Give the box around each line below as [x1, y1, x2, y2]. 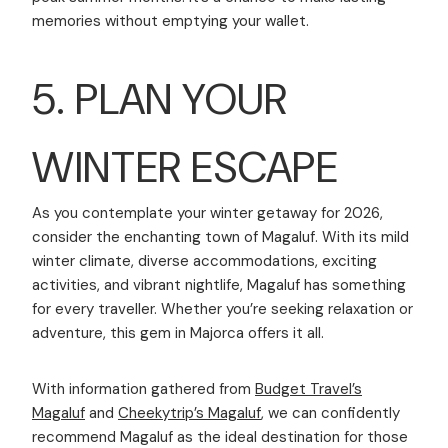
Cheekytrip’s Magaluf [118, 402, 261, 423]
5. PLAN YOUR [32, 70, 288, 127]
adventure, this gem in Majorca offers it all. [32, 322, 324, 343]
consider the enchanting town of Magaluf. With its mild [32, 226, 409, 247]
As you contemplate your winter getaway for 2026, [32, 202, 383, 223]
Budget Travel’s [255, 378, 362, 399]
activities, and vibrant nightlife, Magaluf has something [32, 274, 406, 295]
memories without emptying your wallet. [32, 10, 309, 31]
